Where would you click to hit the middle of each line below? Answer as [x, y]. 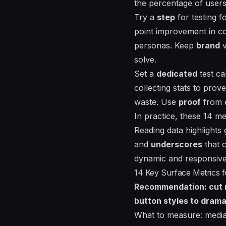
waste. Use [156, 102]
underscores [177, 144]
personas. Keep [165, 45]
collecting [154, 88]
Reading [149, 130]
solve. [145, 59]
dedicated [177, 73]
